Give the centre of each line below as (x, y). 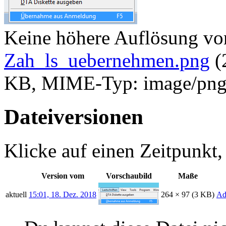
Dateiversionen (74, 117)
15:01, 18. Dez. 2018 (63, 194)
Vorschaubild (129, 176)
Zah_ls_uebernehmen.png (107, 60)
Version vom (63, 176)
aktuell (16, 194)
